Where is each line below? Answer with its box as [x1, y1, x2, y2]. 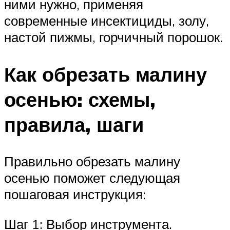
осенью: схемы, [4, 86, 156, 112]
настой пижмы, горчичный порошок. [4, 28, 223, 45]
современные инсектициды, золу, [4, 12, 209, 29]
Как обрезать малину [4, 61, 207, 87]
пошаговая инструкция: [4, 186, 146, 203]
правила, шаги [4, 111, 144, 137]
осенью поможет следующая [4, 169, 180, 186]
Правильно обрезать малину [4, 153, 180, 170]
